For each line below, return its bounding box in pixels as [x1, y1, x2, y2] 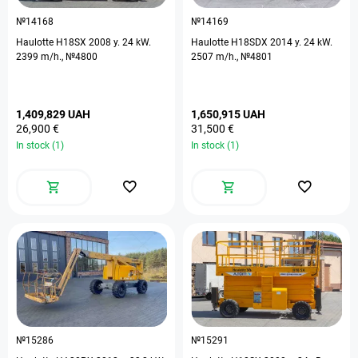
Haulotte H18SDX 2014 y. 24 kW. [191, 37, 332, 48]
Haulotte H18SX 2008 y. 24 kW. [16, 37, 89, 48]
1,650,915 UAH [191, 108, 265, 121]
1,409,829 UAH [16, 108, 90, 121]
